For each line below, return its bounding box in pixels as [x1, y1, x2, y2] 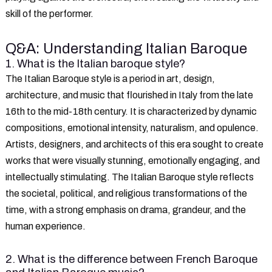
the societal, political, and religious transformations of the [5, 188, 247, 199]
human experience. [5, 220, 86, 231]
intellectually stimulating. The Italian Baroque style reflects [5, 171, 254, 182]
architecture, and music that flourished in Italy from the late [5, 89, 253, 100]
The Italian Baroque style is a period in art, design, [5, 73, 215, 84]
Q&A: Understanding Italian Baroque [5, 40, 247, 56]
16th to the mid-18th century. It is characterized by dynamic [5, 106, 257, 117]
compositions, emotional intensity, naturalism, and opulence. [5, 122, 259, 133]
